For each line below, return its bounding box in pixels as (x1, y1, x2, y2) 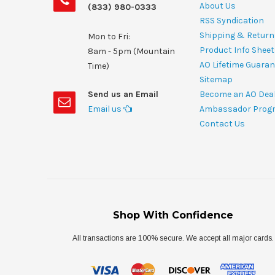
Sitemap (199, 74, 233, 85)
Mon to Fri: (88, 31, 130, 42)
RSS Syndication (199, 15, 264, 26)
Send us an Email (88, 88, 158, 99)
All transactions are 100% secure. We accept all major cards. (72, 233, 274, 242)
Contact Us (199, 118, 245, 129)
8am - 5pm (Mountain (88, 45, 175, 56)
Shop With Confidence (112, 209, 233, 221)
